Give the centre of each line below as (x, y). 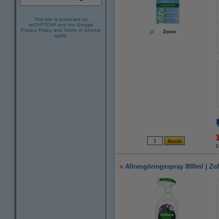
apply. (61, 35)
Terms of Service (82, 30)
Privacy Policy (36, 30)
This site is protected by (61, 19)
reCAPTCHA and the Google (61, 25)
